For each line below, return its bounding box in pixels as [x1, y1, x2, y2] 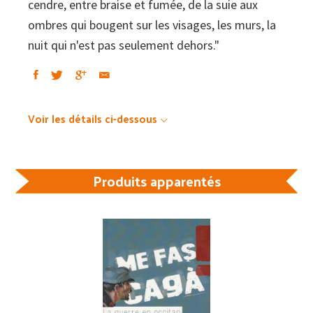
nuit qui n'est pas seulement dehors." [28, 37, 219, 54]
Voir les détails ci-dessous [28, 109, 157, 129]
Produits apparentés [92, 168, 221, 194]
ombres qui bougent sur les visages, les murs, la [28, 17, 276, 34]
